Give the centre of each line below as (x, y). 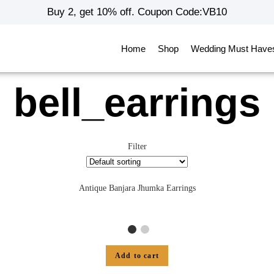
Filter (137, 146)
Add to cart (137, 255)
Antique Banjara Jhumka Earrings (137, 188)
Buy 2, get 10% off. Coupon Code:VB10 (137, 12)
